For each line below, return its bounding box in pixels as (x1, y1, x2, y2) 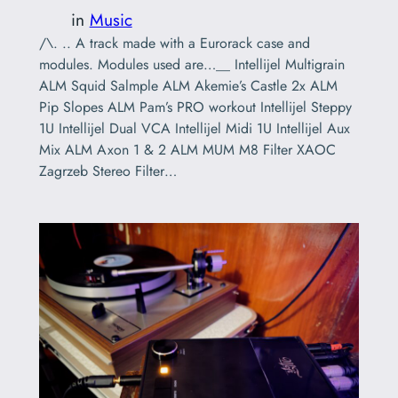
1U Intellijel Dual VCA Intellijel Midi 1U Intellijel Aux (38, 117, 350, 139)
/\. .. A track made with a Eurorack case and (38, 32, 310, 53)
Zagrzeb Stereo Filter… (38, 160, 177, 181)
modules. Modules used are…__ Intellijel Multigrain (38, 53, 345, 75)
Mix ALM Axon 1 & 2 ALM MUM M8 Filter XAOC (38, 139, 336, 160)
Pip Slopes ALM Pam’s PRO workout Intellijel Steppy (38, 96, 352, 117)
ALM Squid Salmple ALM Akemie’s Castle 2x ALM (38, 75, 338, 96)
